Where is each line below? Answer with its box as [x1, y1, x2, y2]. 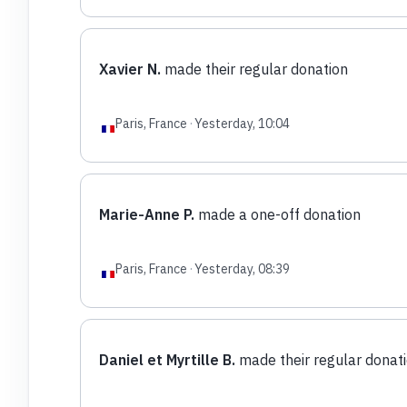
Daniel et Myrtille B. [98, 350, 235, 369]
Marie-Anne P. [98, 204, 194, 223]
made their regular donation [160, 59, 348, 78]
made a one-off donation [194, 204, 361, 223]
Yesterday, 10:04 [194, 114, 290, 132]
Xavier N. [98, 59, 161, 78]
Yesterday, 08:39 [194, 260, 290, 277]
